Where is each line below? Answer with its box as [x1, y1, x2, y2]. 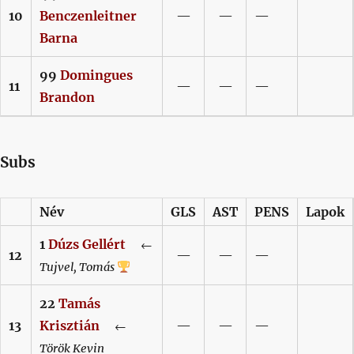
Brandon [40, 88, 95, 105]
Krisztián [40, 318, 100, 334]
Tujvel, [40, 260, 77, 275]
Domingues [60, 66, 133, 83]
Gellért [82, 236, 126, 253]
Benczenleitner [40, 7, 137, 24]
